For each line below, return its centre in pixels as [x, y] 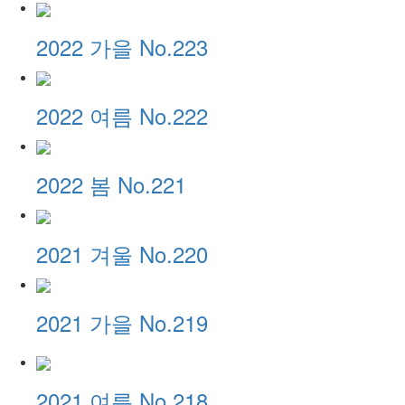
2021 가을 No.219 [122, 322]
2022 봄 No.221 [111, 184]
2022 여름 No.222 [122, 115]
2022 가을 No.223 [122, 46]
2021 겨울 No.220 [122, 253]
